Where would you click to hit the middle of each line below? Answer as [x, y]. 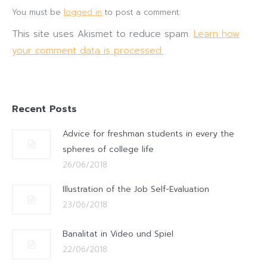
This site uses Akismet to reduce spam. [103, 34]
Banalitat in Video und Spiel [118, 234]
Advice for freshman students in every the [148, 134]
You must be [38, 12]
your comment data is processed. [88, 51]
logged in [83, 12]
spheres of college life [108, 149]
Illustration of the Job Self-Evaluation [136, 189]
